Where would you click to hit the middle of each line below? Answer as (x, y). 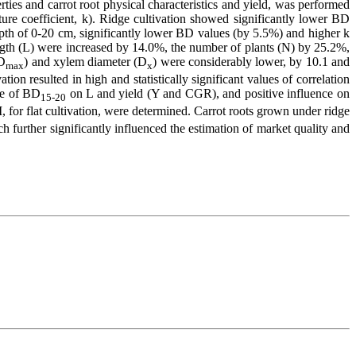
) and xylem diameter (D (86, 61)
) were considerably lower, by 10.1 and (252, 61)
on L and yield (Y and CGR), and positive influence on (208, 94)
